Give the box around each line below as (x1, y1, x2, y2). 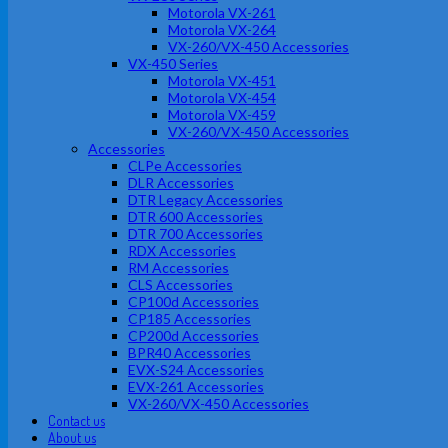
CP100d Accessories (128, 293, 259, 310)
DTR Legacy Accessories (128, 191, 283, 208)
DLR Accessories (128, 174, 234, 191)
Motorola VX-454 (168, 89, 276, 106)
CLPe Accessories (128, 157, 242, 174)
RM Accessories (128, 259, 229, 276)
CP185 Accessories (128, 310, 251, 327)
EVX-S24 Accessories (128, 361, 264, 378)
